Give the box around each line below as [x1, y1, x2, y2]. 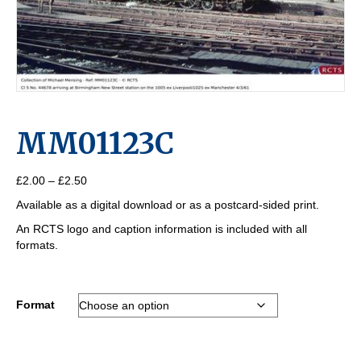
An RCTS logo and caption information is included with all [16, 222, 307, 236]
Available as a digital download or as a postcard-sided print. [16, 198, 319, 212]
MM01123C [16, 126, 174, 163]
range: [86, 189, 119, 203]
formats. [16, 239, 58, 252]
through [86, 222, 126, 235]
